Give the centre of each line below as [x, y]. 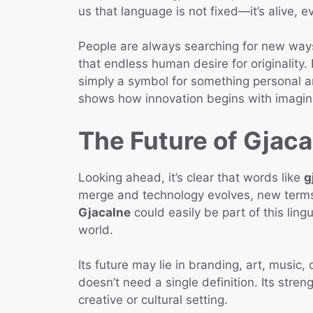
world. [96, 230]
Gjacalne [104, 212]
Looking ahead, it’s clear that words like [191, 177]
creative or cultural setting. [153, 300]
